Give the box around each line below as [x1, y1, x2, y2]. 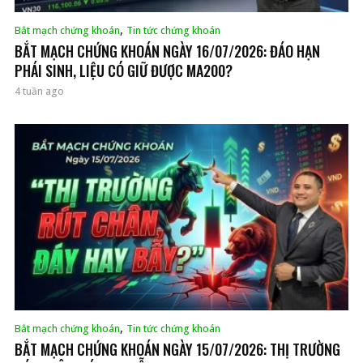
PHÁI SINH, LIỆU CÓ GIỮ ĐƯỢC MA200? [15, 60, 233, 82]
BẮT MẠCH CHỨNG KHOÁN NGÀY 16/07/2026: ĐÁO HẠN [15, 41, 320, 62]
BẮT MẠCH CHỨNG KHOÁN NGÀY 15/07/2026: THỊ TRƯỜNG [15, 339, 340, 361]
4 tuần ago [15, 84, 64, 99]
